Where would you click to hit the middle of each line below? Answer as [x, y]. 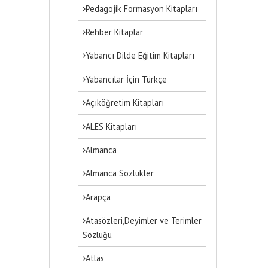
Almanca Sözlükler [120, 173]
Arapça [98, 197]
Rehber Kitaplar [115, 32]
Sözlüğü [98, 235]
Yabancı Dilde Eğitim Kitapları [140, 56]
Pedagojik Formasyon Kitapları [142, 8]
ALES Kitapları [112, 126]
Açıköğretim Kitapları [125, 103]
